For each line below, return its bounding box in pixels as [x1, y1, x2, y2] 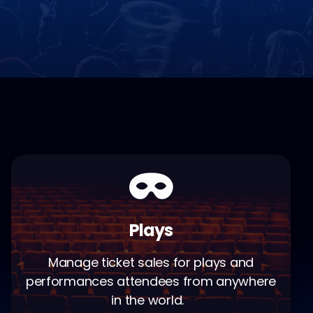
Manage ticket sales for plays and [48, 254, 254, 271]
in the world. [111, 291, 191, 309]
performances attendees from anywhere [25, 272, 277, 290]
